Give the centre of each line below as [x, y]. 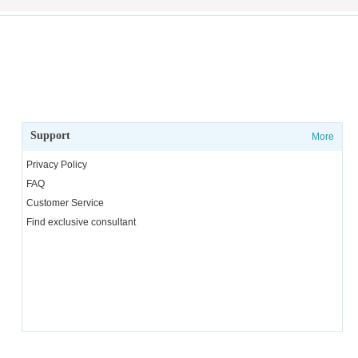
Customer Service [65, 203]
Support [50, 135]
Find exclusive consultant [81, 222]
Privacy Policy [57, 165]
